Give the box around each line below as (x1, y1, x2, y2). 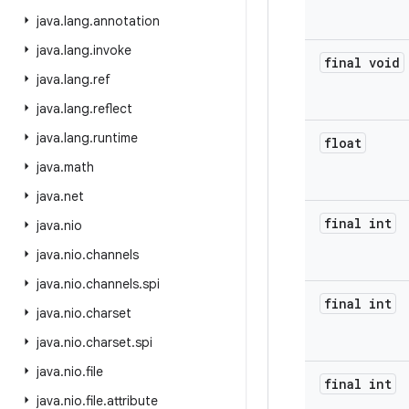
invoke (93, 42, 131, 58)
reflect (93, 100, 132, 117)
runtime (93, 130, 138, 146)
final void (324, 54, 400, 71)
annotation (93, 13, 160, 29)
